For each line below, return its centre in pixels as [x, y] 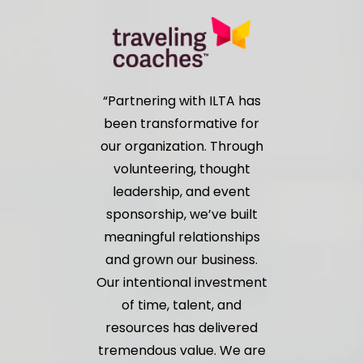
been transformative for [181, 123]
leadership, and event [181, 191]
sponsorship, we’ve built [181, 214]
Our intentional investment [181, 282]
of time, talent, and [181, 305]
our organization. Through [181, 146]
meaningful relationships [181, 237]
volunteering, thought [181, 169]
